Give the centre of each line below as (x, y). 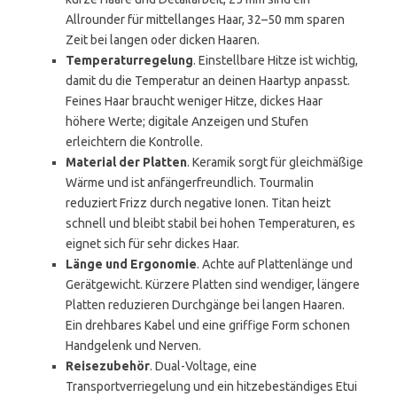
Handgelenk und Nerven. (133, 346)
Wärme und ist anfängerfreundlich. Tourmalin (190, 183)
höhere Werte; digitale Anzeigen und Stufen (187, 121)
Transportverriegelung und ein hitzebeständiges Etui (211, 386)
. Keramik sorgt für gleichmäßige (275, 162)
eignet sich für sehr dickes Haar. (152, 244)
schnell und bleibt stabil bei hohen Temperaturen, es (210, 223)
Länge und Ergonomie (131, 264)
